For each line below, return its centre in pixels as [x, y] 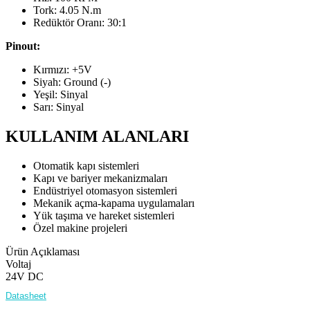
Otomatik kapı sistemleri [86, 166]
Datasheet [26, 296]
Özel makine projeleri [80, 228]
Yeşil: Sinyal [61, 95]
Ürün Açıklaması [43, 252]
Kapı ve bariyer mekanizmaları [100, 179]
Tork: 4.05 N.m [67, 10]
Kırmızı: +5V [63, 70]
